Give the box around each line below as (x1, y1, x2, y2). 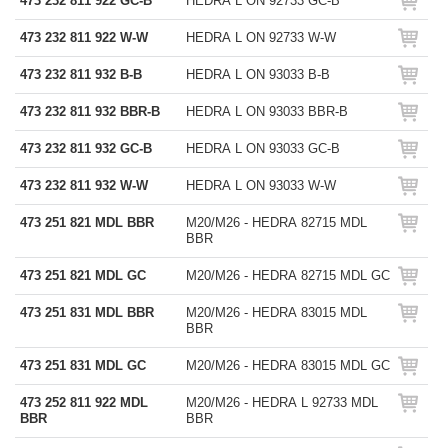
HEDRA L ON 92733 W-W (186, 30, 336, 45)
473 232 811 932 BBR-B (20, 104, 160, 119)
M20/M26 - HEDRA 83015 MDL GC (186, 358, 390, 373)
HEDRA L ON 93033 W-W (186, 178, 336, 193)
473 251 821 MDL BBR (20, 215, 154, 230)
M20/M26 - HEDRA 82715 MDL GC (186, 268, 390, 283)
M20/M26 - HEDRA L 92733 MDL (186, 395, 378, 410)
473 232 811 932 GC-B (20, 141, 152, 156)
